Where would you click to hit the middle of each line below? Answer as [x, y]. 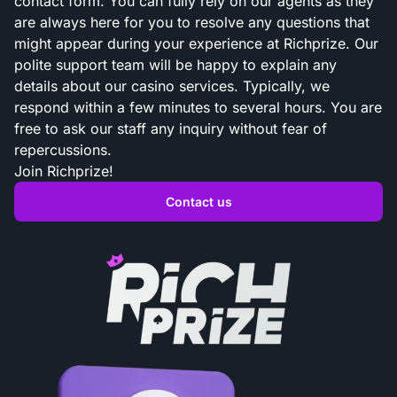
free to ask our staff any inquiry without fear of [171, 128]
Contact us [198, 202]
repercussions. [63, 150]
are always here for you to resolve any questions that [192, 22]
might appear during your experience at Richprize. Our [196, 43]
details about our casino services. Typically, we [172, 86]
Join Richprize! [64, 171]
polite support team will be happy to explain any [175, 65]
